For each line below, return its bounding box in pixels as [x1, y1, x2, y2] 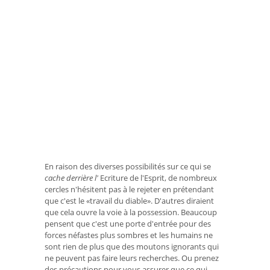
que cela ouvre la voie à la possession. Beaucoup [45, 206, 217, 218]
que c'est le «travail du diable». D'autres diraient [45, 195, 214, 206]
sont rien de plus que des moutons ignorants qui [45, 240, 219, 252]
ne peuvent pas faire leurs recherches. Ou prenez [45, 252, 219, 263]
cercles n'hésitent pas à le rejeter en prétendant [45, 183, 214, 195]
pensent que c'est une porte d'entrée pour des [45, 218, 211, 229]
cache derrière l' [45, 172, 98, 183]
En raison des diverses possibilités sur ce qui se [45, 160, 211, 172]
